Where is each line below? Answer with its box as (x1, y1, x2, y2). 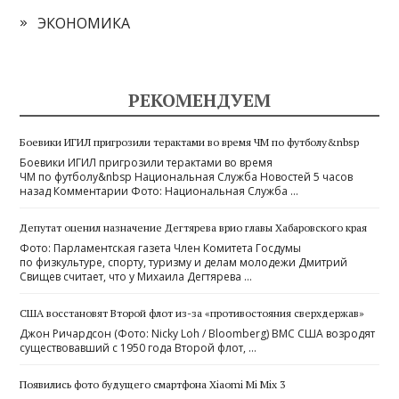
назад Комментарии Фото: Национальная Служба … (20, 183, 299, 199)
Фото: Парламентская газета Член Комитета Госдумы (20, 240, 302, 256)
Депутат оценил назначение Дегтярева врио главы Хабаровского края (20, 220, 368, 234)
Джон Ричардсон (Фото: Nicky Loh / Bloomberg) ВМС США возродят (20, 325, 376, 341)
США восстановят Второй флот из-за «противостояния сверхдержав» (20, 305, 365, 320)
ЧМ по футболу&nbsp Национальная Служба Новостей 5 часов (20, 168, 354, 184)
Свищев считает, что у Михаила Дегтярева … (20, 268, 253, 284)
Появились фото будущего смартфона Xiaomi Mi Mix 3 (20, 377, 286, 391)
